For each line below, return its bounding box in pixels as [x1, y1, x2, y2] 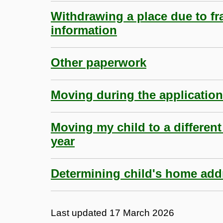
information [51, 23, 117, 37]
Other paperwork [51, 55, 146, 69]
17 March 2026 [110, 207, 174, 218]
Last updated [51, 207, 110, 218]
